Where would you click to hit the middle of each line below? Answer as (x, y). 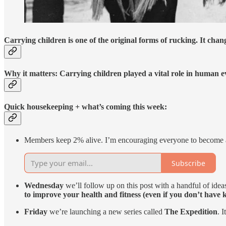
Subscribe (188, 163)
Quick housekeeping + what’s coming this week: (86, 107)
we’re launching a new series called (106, 212)
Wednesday (44, 186)
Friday (36, 212)
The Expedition (191, 212)
